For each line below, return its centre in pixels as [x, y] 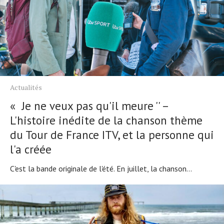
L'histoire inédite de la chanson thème [106, 120]
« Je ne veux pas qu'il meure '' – [89, 105]
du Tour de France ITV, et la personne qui [112, 134]
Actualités [26, 87]
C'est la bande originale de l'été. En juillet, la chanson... [101, 168]
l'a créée [31, 149]
